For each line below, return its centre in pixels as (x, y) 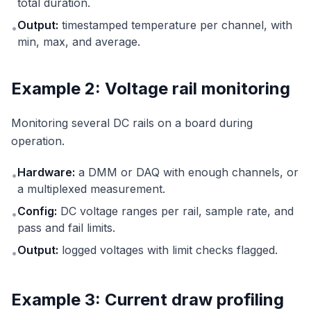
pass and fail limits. (66, 228)
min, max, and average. (79, 42)
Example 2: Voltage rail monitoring (151, 89)
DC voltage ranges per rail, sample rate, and (175, 211)
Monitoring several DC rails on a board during (132, 123)
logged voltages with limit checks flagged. (168, 250)
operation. (38, 141)
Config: (37, 211)
